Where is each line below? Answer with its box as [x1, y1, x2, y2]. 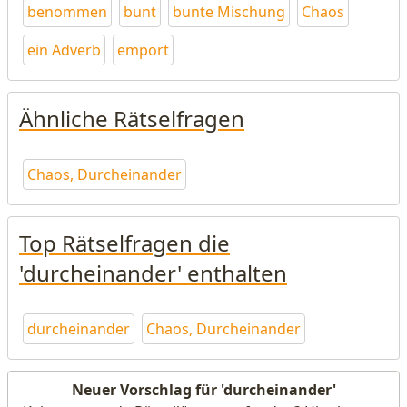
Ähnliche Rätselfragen [19, 104, 244, 134]
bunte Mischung [173, 2, 285, 22]
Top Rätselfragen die [19, 228, 230, 258]
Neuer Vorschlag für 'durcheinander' [71, 380, 336, 400]
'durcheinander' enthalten [19, 258, 287, 288]
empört [117, 40, 169, 60]
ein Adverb [27, 40, 101, 60]
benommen [27, 2, 107, 22]
